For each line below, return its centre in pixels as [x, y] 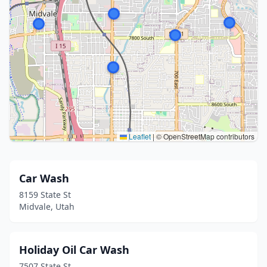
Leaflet [139, 136]
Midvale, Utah [47, 207]
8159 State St [45, 195]
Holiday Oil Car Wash [74, 250]
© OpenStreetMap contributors [204, 136]
